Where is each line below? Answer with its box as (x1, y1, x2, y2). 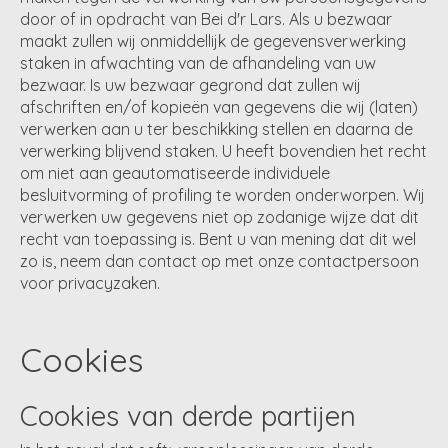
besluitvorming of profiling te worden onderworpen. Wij (20, 184, 425, 205)
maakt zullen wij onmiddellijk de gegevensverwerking (20, 30, 406, 51)
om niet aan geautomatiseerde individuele (20, 162, 330, 183)
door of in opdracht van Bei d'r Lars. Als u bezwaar (20, 8, 392, 29)
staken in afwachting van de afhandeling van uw (20, 52, 376, 73)
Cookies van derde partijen (20, 398, 356, 434)
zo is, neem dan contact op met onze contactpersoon (20, 250, 419, 271)
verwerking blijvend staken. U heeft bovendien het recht (20, 140, 427, 161)
